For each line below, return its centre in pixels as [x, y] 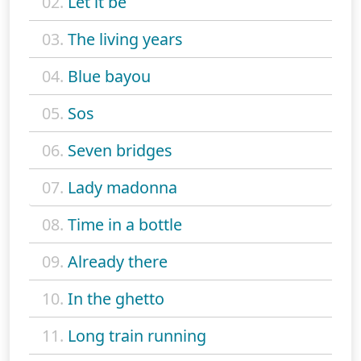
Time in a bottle [125, 224]
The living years [125, 39]
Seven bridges [120, 150]
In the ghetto [116, 298]
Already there [118, 261]
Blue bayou [109, 76]
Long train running [137, 335]
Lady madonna [122, 187]
